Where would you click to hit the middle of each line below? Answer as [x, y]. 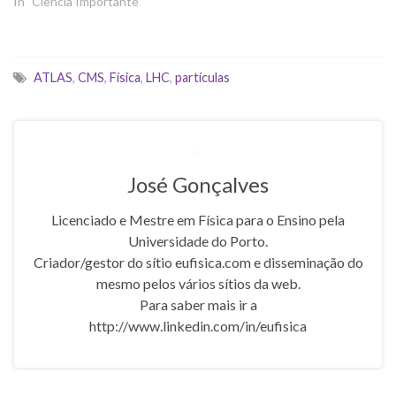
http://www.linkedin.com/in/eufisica [198, 325]
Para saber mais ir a [198, 304]
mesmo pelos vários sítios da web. [198, 283]
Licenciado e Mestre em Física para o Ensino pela [198, 219]
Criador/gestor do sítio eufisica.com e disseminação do [198, 262]
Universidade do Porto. [198, 240]
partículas [202, 77]
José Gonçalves [198, 184]
